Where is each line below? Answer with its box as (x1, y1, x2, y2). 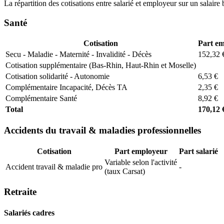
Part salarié (179, 146, 218, 155)
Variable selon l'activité (104, 157, 177, 166)
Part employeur (114, 146, 167, 155)
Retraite (4, 186, 36, 197)
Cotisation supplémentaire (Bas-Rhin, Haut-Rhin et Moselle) (5, 61, 196, 70)
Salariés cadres (4, 208, 54, 217)
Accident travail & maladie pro (5, 162, 102, 171)
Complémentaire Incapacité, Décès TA (5, 83, 127, 92)
